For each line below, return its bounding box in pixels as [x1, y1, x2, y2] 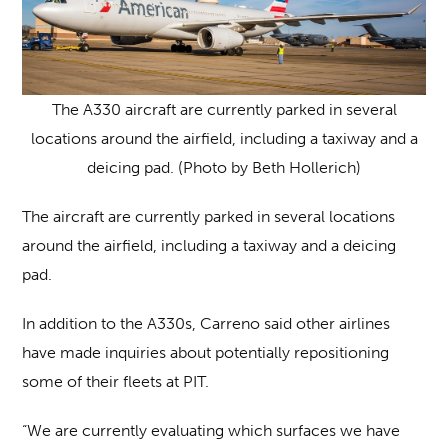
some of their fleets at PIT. [22, 372, 210, 392]
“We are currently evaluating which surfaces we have [22, 421, 401, 441]
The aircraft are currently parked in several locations [22, 207, 396, 227]
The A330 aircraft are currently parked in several [51, 100, 397, 120]
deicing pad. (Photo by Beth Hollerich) [87, 158, 361, 178]
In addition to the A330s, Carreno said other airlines [22, 314, 391, 334]
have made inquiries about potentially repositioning [22, 343, 390, 363]
